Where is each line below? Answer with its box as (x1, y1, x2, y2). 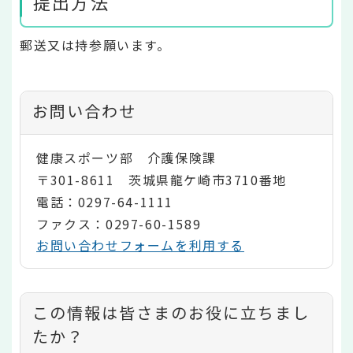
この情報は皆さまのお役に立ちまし (32, 300, 310, 324)
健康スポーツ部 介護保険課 (36, 147, 217, 167)
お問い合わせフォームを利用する (36, 235, 244, 255)
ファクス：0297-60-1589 (36, 214, 202, 233)
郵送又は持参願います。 (20, 35, 171, 55)
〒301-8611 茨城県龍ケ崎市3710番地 (36, 169, 287, 189)
